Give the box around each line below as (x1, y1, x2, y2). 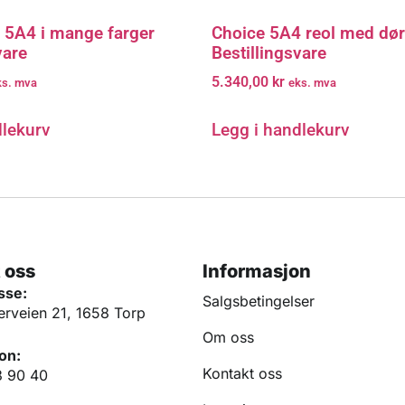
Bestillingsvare (212, 42, 326, 63)
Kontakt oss (202, 363, 282, 382)
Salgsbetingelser (202, 291, 315, 310)
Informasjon (202, 259, 311, 282)
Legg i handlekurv (212, 119, 349, 141)
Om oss (202, 327, 254, 346)
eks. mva (288, 76, 336, 90)
